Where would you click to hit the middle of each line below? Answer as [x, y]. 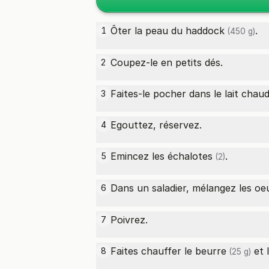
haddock [205, 31]
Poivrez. [129, 220]
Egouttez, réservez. [156, 125]
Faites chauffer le [153, 251]
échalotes [190, 156]
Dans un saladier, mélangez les [183, 188]
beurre [211, 251]
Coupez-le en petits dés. [167, 62]
